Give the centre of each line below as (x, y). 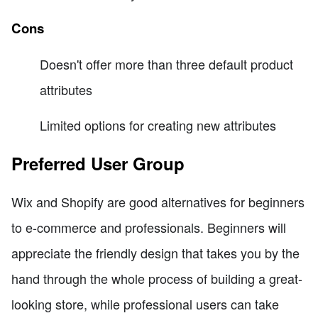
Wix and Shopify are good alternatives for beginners (158, 202)
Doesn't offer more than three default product (166, 64)
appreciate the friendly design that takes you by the (155, 253)
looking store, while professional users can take (145, 304)
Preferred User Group (98, 164)
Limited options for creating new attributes (158, 125)
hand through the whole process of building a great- (157, 279)
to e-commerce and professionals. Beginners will (149, 227)
